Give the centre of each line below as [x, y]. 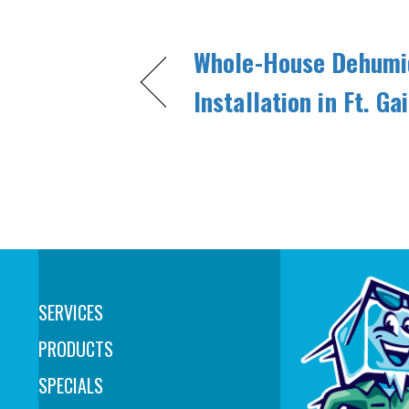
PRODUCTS [76, 349]
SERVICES [71, 313]
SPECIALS [71, 386]
